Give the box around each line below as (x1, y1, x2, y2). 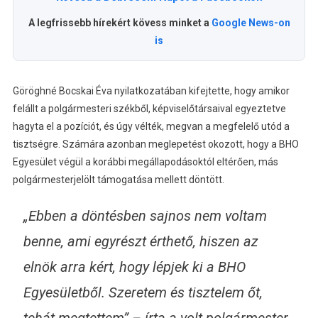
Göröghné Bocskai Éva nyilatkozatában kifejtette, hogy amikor (12, 84, 290, 97)
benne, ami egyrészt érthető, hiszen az (23, 232, 258, 250)
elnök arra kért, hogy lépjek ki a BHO (23, 258, 246, 275)
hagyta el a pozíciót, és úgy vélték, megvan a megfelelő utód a (12, 120, 290, 132)
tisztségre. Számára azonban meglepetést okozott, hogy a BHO (12, 138, 299, 150)
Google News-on (211, 16, 290, 28)
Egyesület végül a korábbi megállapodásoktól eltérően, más (12, 155, 278, 168)
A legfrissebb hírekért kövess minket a (28, 16, 212, 28)
